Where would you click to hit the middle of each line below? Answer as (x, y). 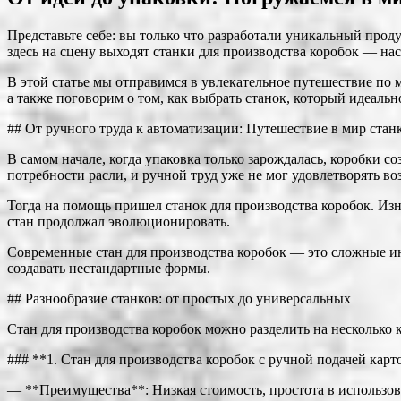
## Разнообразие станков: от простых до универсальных (179, 298)
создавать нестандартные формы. (109, 268)
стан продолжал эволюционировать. (119, 221)
